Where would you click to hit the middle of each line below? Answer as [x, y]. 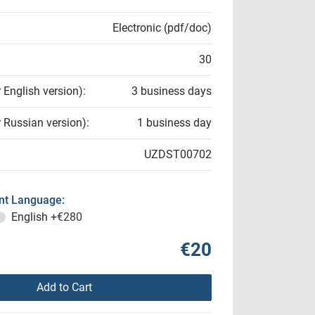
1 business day [174, 123]
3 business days [172, 91]
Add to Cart [64, 287]
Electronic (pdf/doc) [162, 28]
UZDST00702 [178, 154]
